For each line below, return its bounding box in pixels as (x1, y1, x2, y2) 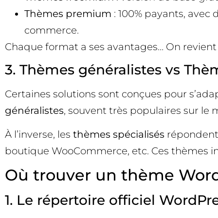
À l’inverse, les (5, 128, 73, 140)
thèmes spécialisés (73, 128, 164, 140)
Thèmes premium (24, 7, 111, 19)
